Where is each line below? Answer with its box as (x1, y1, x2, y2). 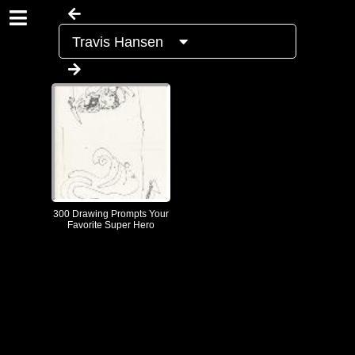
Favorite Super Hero (67, 219, 155, 231)
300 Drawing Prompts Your (53, 208, 169, 219)
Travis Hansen (72, 34, 167, 50)
